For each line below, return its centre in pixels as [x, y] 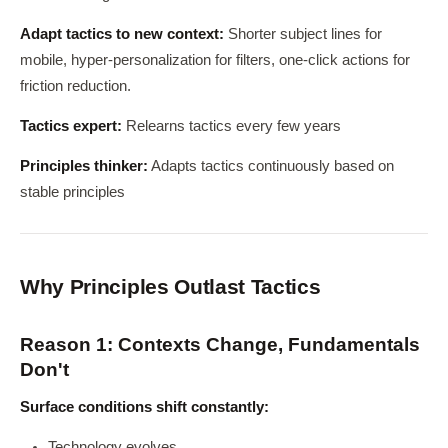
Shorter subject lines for [303, 34]
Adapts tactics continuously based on [271, 166]
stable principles [72, 192]
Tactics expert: [71, 126]
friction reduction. [75, 86]
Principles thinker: [84, 166]
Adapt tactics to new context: [122, 34]
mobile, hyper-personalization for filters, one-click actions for [215, 60]
